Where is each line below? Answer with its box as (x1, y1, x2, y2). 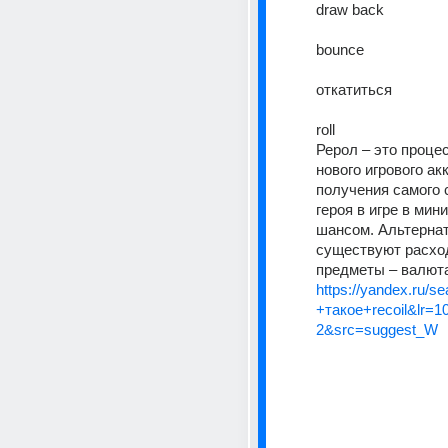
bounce (316, 41, 364, 58)
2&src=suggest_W (316, 321, 438, 338)
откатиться (316, 81, 392, 98)
